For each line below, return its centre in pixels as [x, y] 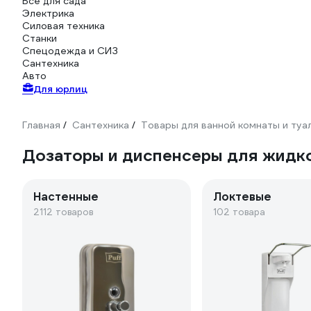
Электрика [48, 13]
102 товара [239, 212]
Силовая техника [64, 26]
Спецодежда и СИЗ [70, 51]
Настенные [66, 197]
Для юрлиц [60, 89]
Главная [41, 125]
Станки [40, 38]
